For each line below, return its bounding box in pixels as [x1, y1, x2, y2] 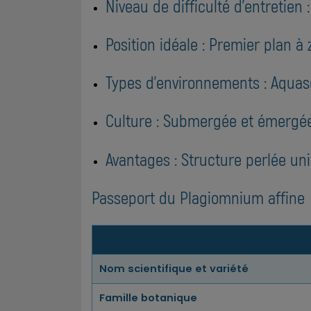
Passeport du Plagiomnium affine [92, 187, 305, 208]
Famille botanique [99, 291, 197, 305]
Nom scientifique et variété [99, 262, 249, 276]
